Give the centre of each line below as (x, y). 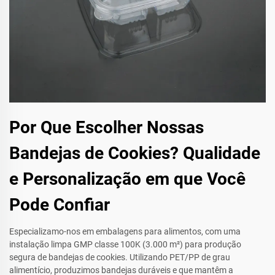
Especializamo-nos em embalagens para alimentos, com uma (125, 232)
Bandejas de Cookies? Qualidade (135, 153)
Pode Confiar (60, 205)
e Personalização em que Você (127, 179)
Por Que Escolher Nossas (107, 128)
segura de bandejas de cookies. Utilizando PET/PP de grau (120, 258)
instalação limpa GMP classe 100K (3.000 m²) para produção (125, 245)
